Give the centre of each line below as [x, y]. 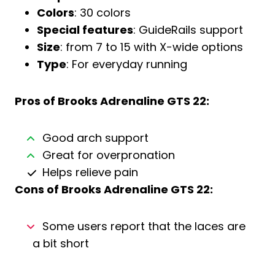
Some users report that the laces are [144, 226]
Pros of [36, 101]
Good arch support [95, 138]
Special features [85, 30]
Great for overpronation [108, 155]
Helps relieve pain [90, 172]
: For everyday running [127, 64]
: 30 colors [103, 13]
